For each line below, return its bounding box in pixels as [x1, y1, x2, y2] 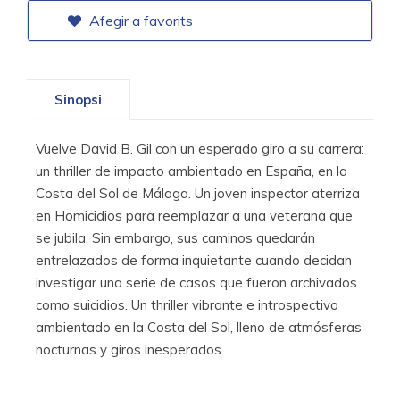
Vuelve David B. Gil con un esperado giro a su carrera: [36, 140, 364, 157]
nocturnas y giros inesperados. [36, 341, 224, 358]
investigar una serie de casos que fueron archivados [36, 274, 357, 291]
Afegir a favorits [86, 12, 193, 29]
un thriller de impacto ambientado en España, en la [36, 162, 347, 179]
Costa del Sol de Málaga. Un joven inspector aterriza [36, 185, 360, 202]
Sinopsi [54, 91, 102, 108]
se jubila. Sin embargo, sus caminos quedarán [36, 229, 315, 246]
